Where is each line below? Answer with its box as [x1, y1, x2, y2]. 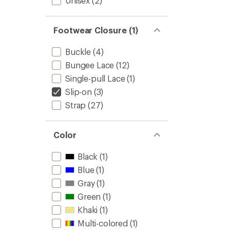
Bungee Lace [65, 60, 114, 70]
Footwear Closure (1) [53, 25, 139, 35]
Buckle [65, 47, 91, 56]
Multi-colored [78, 218, 128, 228]
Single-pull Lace [65, 73, 125, 83]
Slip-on [65, 87, 92, 97]
